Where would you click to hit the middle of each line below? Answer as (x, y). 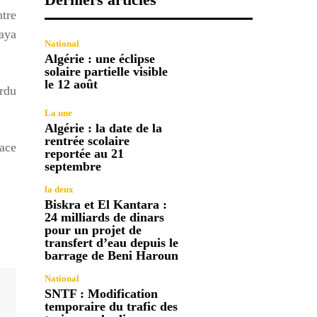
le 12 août (71, 85)
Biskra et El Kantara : (106, 204)
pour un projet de (93, 230)
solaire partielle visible (106, 72)
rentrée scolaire (87, 140)
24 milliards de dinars (105, 217)
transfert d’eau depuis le (112, 242)
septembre (73, 166)
